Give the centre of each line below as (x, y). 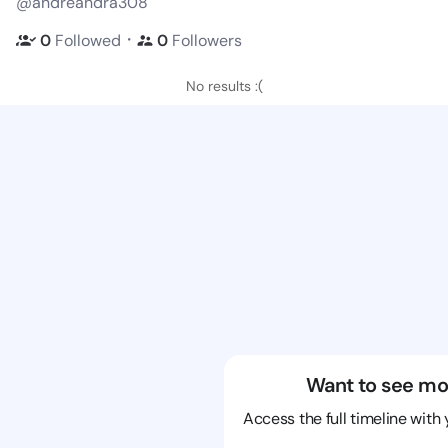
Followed (88, 40)
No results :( (224, 86)
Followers (207, 40)
